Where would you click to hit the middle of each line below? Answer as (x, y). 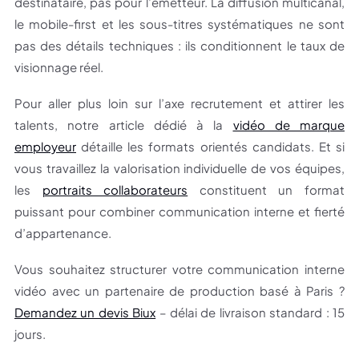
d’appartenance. (63, 233)
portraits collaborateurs (115, 190)
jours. (30, 334)
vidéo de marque (288, 125)
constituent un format (266, 190)
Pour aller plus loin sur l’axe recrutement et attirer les (179, 103)
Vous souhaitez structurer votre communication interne (179, 269)
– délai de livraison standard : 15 (250, 313)
